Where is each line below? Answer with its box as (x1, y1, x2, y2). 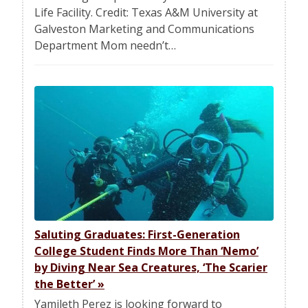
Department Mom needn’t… (34, 38, 176, 54)
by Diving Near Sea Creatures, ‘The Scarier (34, 259, 267, 275)
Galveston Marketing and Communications (34, 21, 254, 37)
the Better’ (34, 276, 98, 291)
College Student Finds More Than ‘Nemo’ (34, 243, 258, 258)
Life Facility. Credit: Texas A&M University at (34, 5, 258, 21)
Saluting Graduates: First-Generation (34, 226, 240, 242)
